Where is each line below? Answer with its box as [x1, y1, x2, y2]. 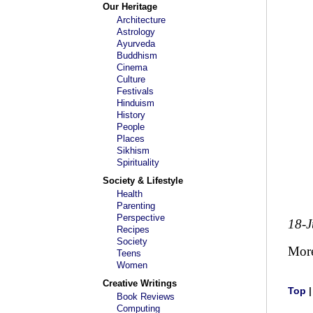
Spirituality [117, 157, 159, 168]
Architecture [117, 15, 166, 25]
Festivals [117, 86, 154, 96]
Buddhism [117, 50, 157, 61]
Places [117, 133, 145, 144]
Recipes [117, 224, 150, 235]
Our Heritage [103, 1, 157, 12]
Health [117, 189, 143, 199]
